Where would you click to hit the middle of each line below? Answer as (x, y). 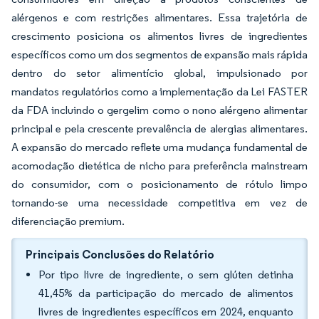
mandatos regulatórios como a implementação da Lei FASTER (159, 91)
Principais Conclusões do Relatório (120, 254)
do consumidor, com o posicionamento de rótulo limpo (159, 184)
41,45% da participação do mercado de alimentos (166, 293)
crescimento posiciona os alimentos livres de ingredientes (159, 36)
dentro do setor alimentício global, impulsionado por (159, 73)
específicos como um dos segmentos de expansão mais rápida (159, 54)
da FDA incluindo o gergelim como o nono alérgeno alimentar (159, 110)
